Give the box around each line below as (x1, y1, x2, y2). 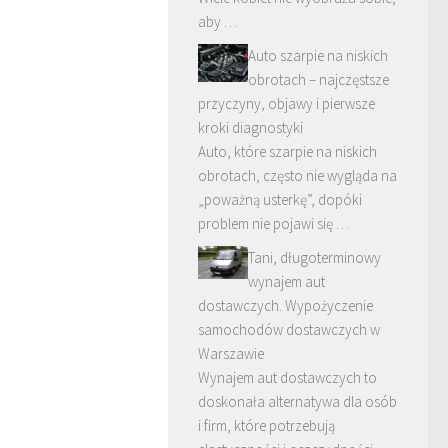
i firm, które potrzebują (198, 416, 335, 435)
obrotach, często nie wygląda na (198, 166, 397, 185)
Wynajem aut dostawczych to (198, 368, 377, 387)
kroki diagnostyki (198, 118, 303, 137)
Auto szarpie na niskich (248, 46, 388, 65)
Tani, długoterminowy (248, 248, 381, 267)
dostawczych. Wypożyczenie (198, 296, 373, 315)
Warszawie (198, 344, 264, 363)
